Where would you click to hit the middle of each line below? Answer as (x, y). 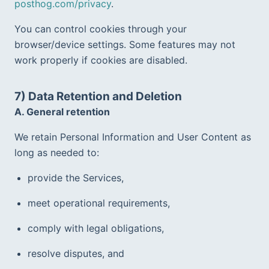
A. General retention (62, 111)
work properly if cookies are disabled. (101, 60)
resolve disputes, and (76, 253)
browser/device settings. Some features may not (125, 44)
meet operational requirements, (99, 203)
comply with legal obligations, (96, 228)
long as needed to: (57, 152)
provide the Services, (76, 177)
